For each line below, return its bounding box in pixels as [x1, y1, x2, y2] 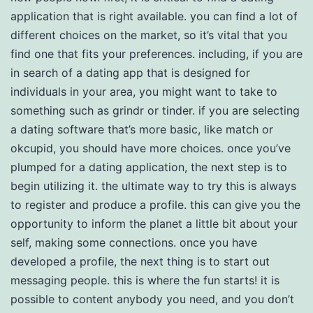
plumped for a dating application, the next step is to [10, 160, 287, 174]
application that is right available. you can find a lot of [10, 9, 298, 23]
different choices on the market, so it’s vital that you [10, 28, 287, 42]
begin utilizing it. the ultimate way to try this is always [10, 179, 296, 193]
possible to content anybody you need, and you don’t [10, 292, 294, 306]
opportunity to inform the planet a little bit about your [10, 217, 298, 231]
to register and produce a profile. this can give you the [10, 198, 300, 212]
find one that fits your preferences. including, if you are [10, 47, 303, 61]
